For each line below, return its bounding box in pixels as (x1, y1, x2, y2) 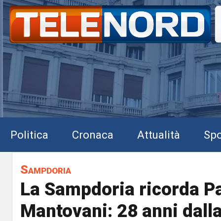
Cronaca (72, 128, 113, 141)
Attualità (137, 128, 180, 141)
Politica (10, 128, 48, 141)
